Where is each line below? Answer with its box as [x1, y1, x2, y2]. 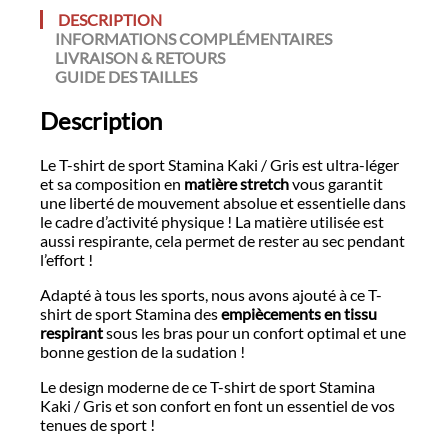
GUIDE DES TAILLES [55, 67, 197, 87]
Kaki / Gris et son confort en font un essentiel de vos [40, 396, 395, 416]
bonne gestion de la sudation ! [40, 342, 245, 362]
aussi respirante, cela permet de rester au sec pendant [40, 231, 405, 251]
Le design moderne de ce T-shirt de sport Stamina [40, 377, 375, 397]
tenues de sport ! [40, 415, 155, 435]
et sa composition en [40, 174, 184, 194]
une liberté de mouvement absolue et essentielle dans [40, 193, 406, 213]
